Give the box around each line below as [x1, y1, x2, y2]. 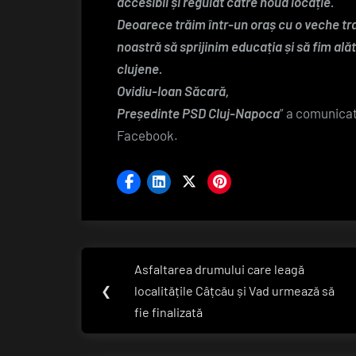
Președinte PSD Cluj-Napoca [117, 105, 280, 122]
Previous [144, 269, 195, 285]
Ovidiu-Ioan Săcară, [117, 83, 229, 99]
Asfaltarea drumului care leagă [134, 261, 305, 277]
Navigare [80, 243, 185, 273]
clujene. [117, 60, 162, 77]
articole [80, 315, 176, 345]
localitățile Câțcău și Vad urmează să [134, 283, 335, 299]
